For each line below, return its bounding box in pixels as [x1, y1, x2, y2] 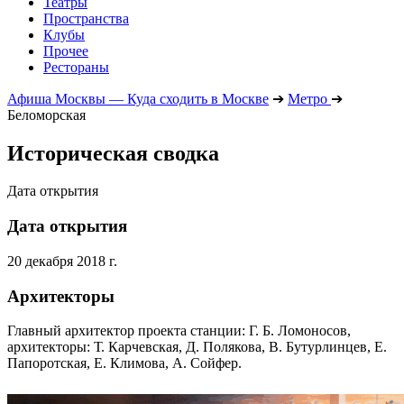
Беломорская [7, 106, 86, 123]
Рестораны [43, 59, 109, 75]
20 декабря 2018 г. [7, 252, 117, 269]
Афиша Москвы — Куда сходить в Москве [7, 90, 269, 106]
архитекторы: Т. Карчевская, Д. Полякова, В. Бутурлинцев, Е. [7, 339, 387, 355]
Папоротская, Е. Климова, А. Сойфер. [7, 355, 242, 372]
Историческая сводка [7, 141, 219, 165]
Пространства [43, 10, 129, 26]
